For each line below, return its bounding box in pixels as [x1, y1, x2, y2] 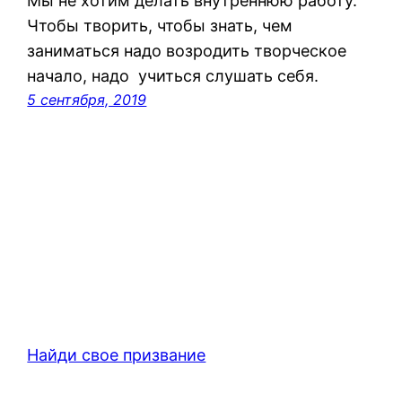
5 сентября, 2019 [27, 90, 147, 109]
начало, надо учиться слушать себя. [27, 66, 319, 85]
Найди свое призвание [27, 345, 206, 364]
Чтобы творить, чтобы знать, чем [27, 15, 298, 35]
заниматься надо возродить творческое [27, 40, 347, 60]
